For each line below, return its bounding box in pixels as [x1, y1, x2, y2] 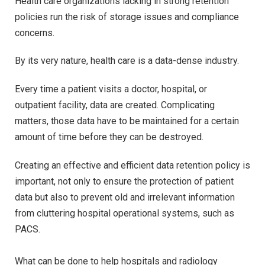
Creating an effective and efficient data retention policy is [15, 159, 250, 171]
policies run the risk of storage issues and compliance [15, 11, 239, 22]
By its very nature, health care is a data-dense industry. [15, 55, 239, 67]
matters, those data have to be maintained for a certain [15, 115, 239, 127]
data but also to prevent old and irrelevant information [15, 191, 235, 203]
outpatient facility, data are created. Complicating [15, 99, 215, 111]
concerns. [15, 27, 54, 38]
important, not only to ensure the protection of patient [15, 175, 234, 187]
